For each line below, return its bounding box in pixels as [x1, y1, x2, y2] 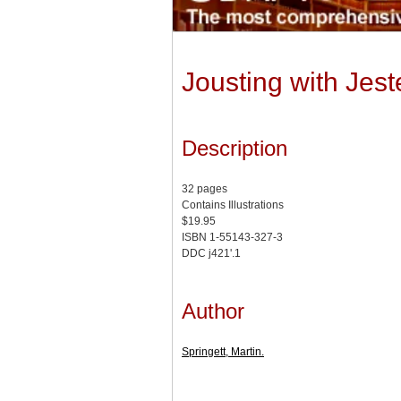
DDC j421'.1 [182, 247, 241, 260]
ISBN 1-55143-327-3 [182, 231, 283, 244]
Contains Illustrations [182, 199, 284, 212]
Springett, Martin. [182, 346, 264, 359]
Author [182, 299, 244, 324]
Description [182, 136, 287, 161]
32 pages [182, 183, 227, 196]
